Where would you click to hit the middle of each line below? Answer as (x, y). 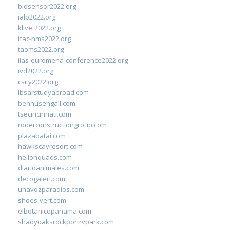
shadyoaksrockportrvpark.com (66, 222)
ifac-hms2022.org (44, 38)
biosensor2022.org (47, 6)
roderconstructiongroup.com (62, 124)
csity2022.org (38, 81)
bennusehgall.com (47, 103)
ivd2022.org (36, 71)
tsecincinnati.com (45, 114)
